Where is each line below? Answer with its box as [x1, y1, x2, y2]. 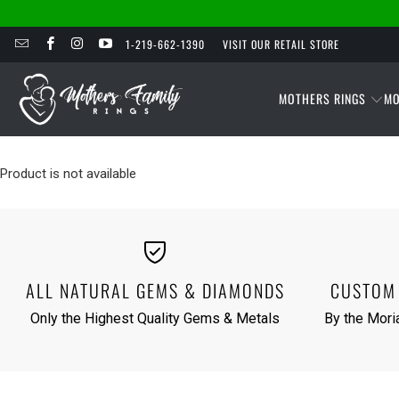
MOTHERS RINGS [278, 88, 366, 108]
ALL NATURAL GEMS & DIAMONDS [25, 277, 285, 305]
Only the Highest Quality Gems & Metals [30, 310, 280, 328]
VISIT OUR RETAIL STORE [223, 37, 339, 52]
